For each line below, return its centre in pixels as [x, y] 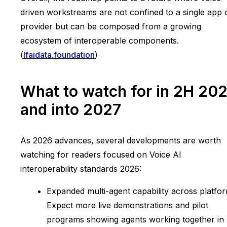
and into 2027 [71, 109]
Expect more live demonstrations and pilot [127, 205]
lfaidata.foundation [59, 54]
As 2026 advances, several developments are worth [121, 140]
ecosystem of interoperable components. [100, 40]
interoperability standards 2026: [81, 168]
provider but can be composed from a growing [111, 26]
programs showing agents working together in [135, 219]
